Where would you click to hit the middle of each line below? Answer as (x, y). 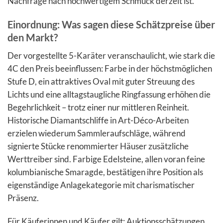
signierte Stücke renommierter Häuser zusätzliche (98, 146)
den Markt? (33, 38)
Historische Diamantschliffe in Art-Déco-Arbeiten (98, 120)
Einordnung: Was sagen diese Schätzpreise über (111, 25)
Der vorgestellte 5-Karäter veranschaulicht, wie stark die (111, 55)
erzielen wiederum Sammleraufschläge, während (97, 133)
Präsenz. (23, 198)
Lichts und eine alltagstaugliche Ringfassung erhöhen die (109, 94)
